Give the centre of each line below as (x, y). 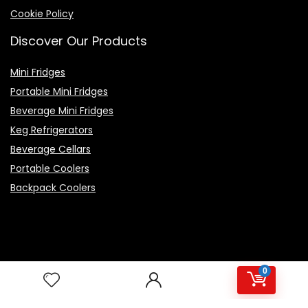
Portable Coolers (50, 169)
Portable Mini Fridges (59, 92)
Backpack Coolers (53, 188)
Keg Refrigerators (52, 130)
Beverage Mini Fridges (62, 111)
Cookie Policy (42, 14)
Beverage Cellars (51, 150)
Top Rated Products (71, 266)
